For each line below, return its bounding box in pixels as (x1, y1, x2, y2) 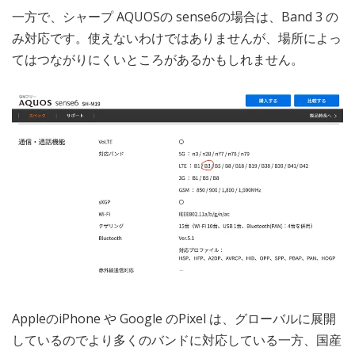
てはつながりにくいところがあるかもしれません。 (12, 50, 303, 68)
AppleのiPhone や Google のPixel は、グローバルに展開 (12, 309, 336, 327)
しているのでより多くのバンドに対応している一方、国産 (12, 330, 342, 349)
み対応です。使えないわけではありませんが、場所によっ (12, 29, 342, 47)
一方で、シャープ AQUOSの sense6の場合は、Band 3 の (12, 7, 338, 25)
